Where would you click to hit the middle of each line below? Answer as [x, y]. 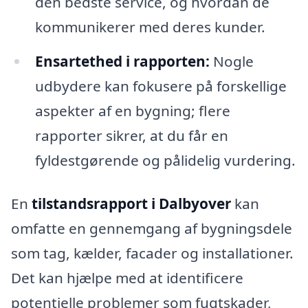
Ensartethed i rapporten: [122, 61]
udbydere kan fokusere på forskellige [161, 86]
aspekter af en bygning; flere [132, 110]
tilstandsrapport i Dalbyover [131, 204]
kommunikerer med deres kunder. [150, 26]
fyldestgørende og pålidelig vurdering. [165, 160]
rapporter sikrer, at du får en [131, 135]
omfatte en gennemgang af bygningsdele [152, 229]
